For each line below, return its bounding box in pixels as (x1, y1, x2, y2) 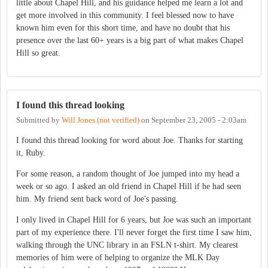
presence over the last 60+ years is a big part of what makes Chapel (16, 35, 243, 45)
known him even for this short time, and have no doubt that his (16, 23, 230, 32)
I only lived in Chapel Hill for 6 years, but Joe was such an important (16, 215, 251, 224)
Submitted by (16, 116, 62, 125)
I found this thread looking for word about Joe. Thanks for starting (16, 135, 243, 145)
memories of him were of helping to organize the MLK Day (16, 252, 220, 262)
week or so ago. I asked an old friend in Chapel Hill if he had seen (16, 181, 241, 191)
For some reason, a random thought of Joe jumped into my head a (16, 169, 239, 178)
